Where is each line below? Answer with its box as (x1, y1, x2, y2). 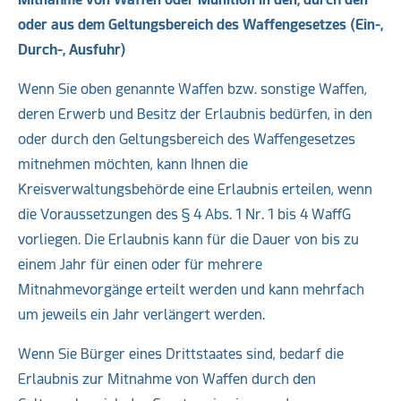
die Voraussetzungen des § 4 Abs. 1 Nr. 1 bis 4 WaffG (18, 206, 351, 223)
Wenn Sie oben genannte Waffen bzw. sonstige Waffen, (18, 81, 367, 98)
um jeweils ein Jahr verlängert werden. (18, 306, 265, 323)
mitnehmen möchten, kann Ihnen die (18, 156, 248, 173)
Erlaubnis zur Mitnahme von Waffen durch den (18, 371, 316, 388)
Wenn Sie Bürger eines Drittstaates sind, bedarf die (18, 346, 344, 363)
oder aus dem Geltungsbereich (18, 16, 217, 33)
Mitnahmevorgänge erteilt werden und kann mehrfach (18, 281, 364, 298)
